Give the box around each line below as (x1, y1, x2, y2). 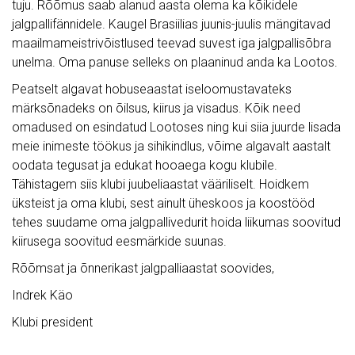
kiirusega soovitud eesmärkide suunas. (12, 234, 227, 249)
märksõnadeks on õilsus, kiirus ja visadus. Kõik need (12, 101, 300, 116)
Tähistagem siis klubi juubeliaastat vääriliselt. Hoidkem (12, 177, 309, 192)
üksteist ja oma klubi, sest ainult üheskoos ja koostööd (12, 196, 315, 211)
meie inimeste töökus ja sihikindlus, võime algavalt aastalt (12, 139, 330, 154)
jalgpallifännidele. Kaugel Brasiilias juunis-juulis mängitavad (12, 17, 330, 32)
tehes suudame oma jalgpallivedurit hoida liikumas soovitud (12, 215, 341, 230)
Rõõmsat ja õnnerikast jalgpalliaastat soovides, (12, 261, 274, 276)
